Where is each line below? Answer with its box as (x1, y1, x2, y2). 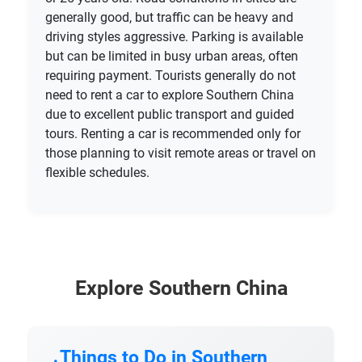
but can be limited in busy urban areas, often (45, 48, 298, 64)
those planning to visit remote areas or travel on (45, 145, 316, 161)
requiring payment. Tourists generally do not (45, 67, 296, 83)
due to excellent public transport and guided (45, 106, 294, 122)
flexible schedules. (45, 164, 149, 180)
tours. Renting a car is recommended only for (45, 125, 301, 141)
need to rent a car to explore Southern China (45, 86, 294, 103)
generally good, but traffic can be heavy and (45, 9, 293, 25)
